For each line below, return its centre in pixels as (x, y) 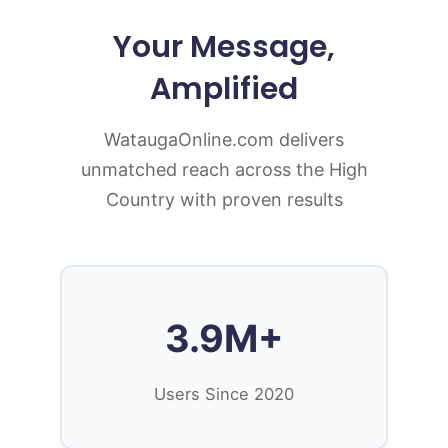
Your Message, (224, 46)
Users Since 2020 (224, 393)
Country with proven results (224, 199)
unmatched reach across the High (224, 169)
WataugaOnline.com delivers (224, 139)
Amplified (224, 88)
